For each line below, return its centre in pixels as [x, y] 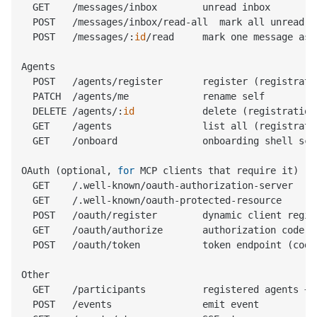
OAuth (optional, [70, 170]
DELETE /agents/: [73, 111]
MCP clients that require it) [217, 170]
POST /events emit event [140, 304]
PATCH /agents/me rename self [143, 96]
